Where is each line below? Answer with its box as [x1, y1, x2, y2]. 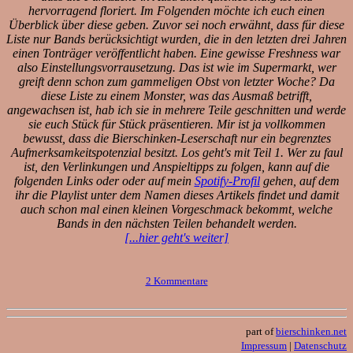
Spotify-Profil [194, 173, 260, 188]
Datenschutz [294, 339, 347, 351]
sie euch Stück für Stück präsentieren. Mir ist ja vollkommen [28, 117, 325, 131]
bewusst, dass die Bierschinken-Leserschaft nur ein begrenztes [22, 131, 331, 145]
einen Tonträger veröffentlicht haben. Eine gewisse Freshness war [13, 46, 340, 60]
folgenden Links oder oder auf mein [13, 173, 195, 188]
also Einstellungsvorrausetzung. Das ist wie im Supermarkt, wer [17, 60, 336, 74]
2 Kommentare [145, 274, 208, 287]
